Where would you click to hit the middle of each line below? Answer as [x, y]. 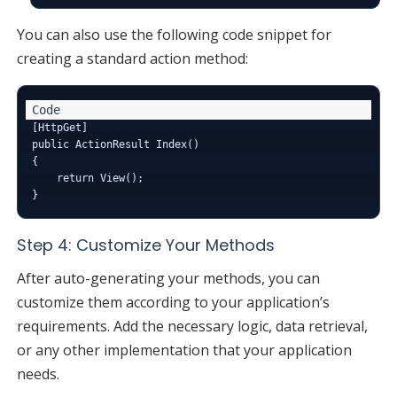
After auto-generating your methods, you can [168, 278]
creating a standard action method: [132, 58]
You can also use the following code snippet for [174, 34]
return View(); [87, 178]
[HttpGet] [59, 127]
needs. [38, 374]
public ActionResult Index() [115, 144]
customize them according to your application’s [173, 302]
